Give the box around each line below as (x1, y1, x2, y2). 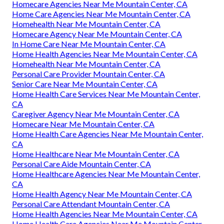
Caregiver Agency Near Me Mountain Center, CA (12, 108, 179, 118)
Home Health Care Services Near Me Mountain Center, (12, 88, 200, 98)
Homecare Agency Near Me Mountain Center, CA (12, 28, 182, 38)
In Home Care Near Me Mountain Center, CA (12, 38, 165, 48)
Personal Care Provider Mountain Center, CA (12, 68, 165, 78)
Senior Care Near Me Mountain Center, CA (12, 78, 157, 88)
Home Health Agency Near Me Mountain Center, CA (12, 188, 192, 198)
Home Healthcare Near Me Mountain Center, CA (12, 148, 179, 158)
